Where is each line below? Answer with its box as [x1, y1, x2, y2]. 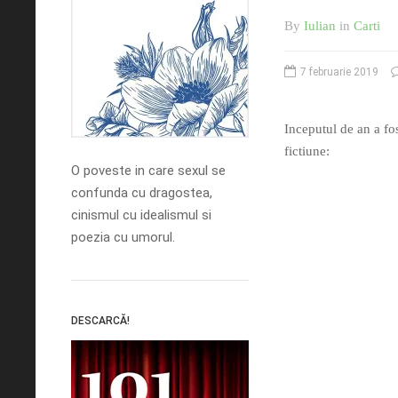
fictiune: [284, 143, 330, 158]
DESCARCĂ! [71, 314, 130, 327]
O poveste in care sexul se [71, 162, 226, 179]
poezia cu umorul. [71, 228, 175, 245]
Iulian [304, 18, 336, 33]
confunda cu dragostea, [71, 184, 212, 201]
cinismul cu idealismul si [71, 206, 211, 223]
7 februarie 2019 [300, 65, 378, 78]
